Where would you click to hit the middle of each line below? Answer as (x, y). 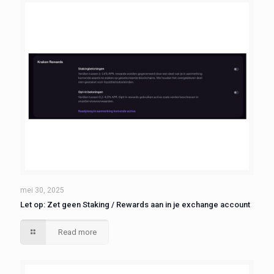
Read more (78, 232)
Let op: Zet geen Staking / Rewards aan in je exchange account (135, 205)
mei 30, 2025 (42, 191)
